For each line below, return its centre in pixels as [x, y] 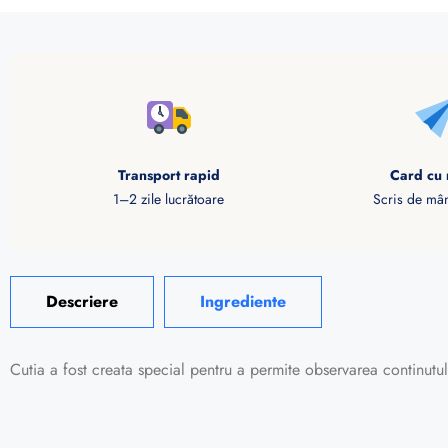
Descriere [82, 301]
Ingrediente [243, 301]
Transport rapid [168, 174]
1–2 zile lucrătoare [169, 198]
